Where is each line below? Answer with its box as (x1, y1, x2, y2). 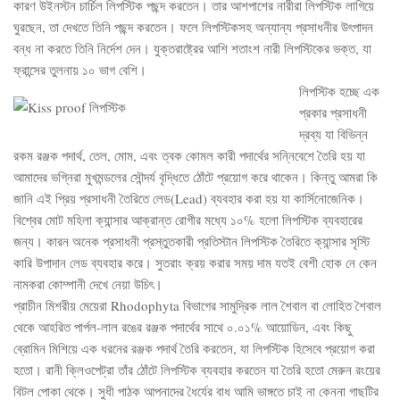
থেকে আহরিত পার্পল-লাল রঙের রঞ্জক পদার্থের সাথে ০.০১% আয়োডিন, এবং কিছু (13, 317, 352, 336)
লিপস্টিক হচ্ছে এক (299, 81, 379, 100)
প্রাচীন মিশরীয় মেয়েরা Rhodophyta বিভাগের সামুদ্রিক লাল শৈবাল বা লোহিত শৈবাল (13, 296, 381, 314)
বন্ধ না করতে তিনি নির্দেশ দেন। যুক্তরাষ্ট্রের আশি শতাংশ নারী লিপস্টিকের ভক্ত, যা (13, 38, 371, 57)
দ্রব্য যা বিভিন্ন (299, 124, 368, 143)
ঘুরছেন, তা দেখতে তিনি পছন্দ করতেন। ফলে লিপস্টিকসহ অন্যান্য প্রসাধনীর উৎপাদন (13, 17, 373, 36)
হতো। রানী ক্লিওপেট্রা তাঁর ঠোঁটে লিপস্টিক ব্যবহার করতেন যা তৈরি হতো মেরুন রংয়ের (13, 360, 380, 379)
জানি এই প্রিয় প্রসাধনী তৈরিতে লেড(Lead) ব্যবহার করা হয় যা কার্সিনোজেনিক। (13, 188, 364, 207)
